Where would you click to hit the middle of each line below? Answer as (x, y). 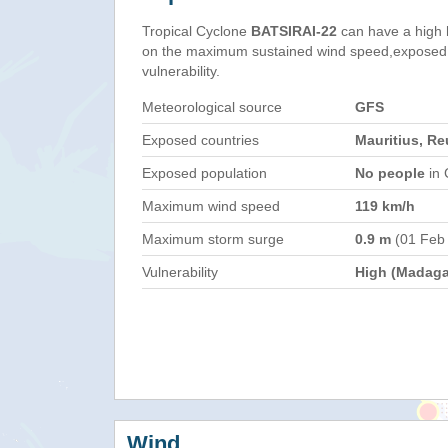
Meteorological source (212, 107)
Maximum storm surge (213, 239)
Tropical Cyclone (196, 31)
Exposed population (204, 173)
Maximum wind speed (211, 206)
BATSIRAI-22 (294, 31)
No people (390, 173)
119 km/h (385, 206)
